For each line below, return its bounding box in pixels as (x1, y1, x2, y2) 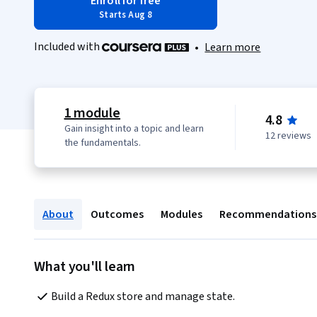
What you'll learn (34, 257, 136, 277)
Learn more (204, 40, 261, 56)
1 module (64, 103, 121, 124)
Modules (161, 207, 202, 223)
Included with (34, 39, 102, 54)
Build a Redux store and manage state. (51, 289, 235, 305)
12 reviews (265, 129, 311, 144)
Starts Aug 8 (99, 8, 153, 21)
